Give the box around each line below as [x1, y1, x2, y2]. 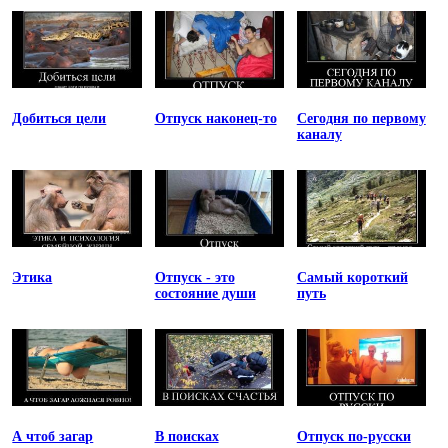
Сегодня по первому [296, 111, 426, 127]
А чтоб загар [12, 429, 94, 445]
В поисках [154, 429, 219, 445]
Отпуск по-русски [296, 429, 411, 445]
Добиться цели [12, 111, 107, 127]
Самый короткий [296, 270, 408, 286]
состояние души [154, 286, 256, 302]
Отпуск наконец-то [154, 111, 277, 127]
